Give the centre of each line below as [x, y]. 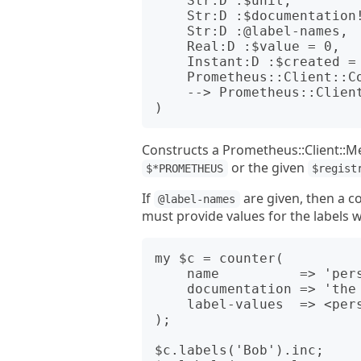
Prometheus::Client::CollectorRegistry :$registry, [171, 77]
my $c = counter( [219, 258]
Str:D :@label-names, [171, 31]
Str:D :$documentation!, [171, 16]
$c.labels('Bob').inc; [239, 350]
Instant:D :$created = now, [171, 62]
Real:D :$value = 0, [171, 46]
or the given [268, 168]
